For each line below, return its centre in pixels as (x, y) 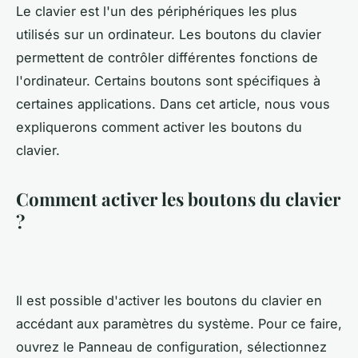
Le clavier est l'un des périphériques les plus (157, 12)
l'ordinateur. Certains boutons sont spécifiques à (168, 81)
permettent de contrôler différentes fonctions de (167, 58)
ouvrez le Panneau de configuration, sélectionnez (171, 346)
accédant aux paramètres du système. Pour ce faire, (179, 323)
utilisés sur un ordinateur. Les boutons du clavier (169, 35)
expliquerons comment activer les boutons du (159, 127)
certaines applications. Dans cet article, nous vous (173, 104)
